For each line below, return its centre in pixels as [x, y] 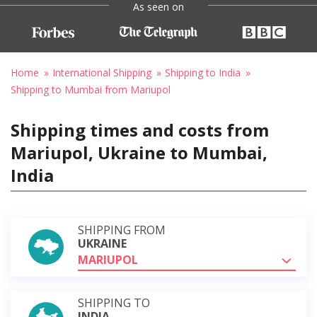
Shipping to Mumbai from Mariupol [91, 89]
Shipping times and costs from [140, 129]
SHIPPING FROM [122, 230]
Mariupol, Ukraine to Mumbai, [139, 152]
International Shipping [102, 72]
